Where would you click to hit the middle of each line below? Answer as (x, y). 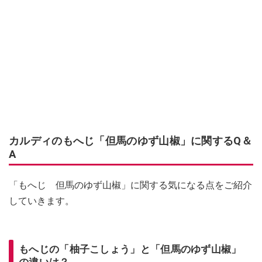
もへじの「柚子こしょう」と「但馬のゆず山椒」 (130, 249)
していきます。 (42, 201)
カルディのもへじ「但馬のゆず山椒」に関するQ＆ (130, 141)
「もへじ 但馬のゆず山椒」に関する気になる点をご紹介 (130, 185)
